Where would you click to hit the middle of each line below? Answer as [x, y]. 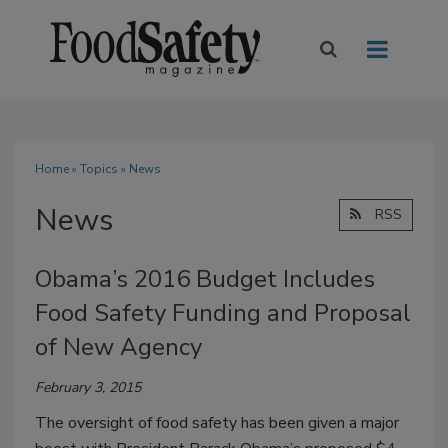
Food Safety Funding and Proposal [223, 313]
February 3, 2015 [88, 388]
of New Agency [118, 347]
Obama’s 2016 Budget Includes [205, 279]
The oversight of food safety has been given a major [217, 423]
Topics [99, 169]
